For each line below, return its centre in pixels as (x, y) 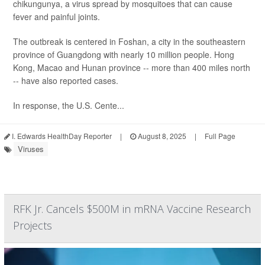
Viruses (31, 149)
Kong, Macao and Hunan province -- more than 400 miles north (132, 67)
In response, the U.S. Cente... (69, 105)
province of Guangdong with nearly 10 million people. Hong (124, 54)
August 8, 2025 (161, 136)
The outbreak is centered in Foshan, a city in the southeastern (129, 41)
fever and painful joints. (56, 17)
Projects (33, 225)
